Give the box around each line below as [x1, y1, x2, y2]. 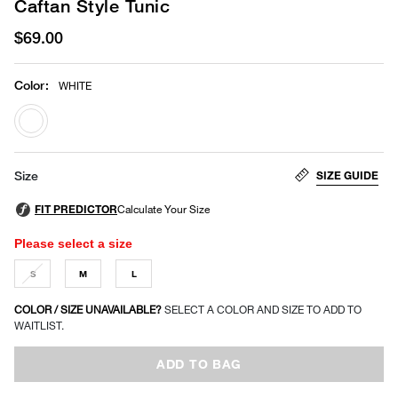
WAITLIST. [14, 318, 64, 332]
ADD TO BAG [156, 355, 242, 371]
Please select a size [14, 235, 132, 251]
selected [30, 140, 84, 156]
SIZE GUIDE [316, 168, 378, 182]
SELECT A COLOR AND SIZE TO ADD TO [164, 302, 362, 316]
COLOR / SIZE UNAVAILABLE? [14, 302, 164, 316]
